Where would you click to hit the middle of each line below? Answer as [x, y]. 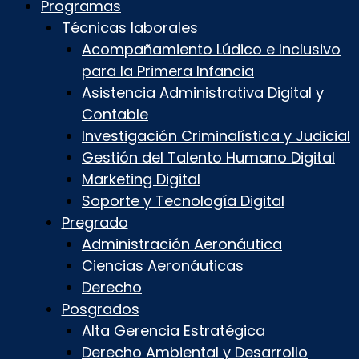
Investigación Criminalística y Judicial [216, 135]
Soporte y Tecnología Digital [183, 200]
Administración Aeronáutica [182, 244]
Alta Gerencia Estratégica [173, 330]
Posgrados [100, 309]
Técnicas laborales [129, 27]
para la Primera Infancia [168, 71]
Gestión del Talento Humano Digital [208, 157]
